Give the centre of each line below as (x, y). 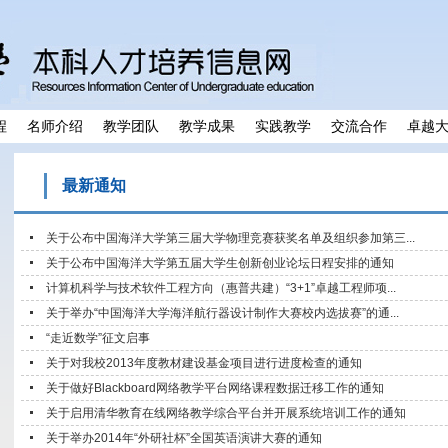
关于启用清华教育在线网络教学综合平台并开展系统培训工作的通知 (226, 413)
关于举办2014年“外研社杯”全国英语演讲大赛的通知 (184, 438)
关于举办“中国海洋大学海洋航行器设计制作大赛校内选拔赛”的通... (222, 313)
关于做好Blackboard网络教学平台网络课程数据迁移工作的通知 (215, 388)
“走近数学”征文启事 (98, 338)
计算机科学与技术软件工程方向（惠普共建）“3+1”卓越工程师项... (221, 288)
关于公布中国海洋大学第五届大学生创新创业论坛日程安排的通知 (220, 263)
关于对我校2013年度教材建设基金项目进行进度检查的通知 (204, 363)
